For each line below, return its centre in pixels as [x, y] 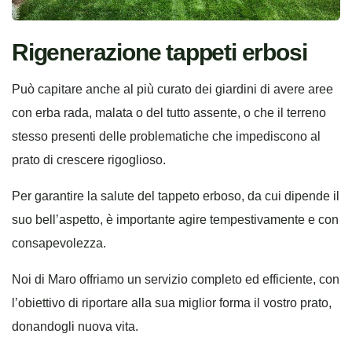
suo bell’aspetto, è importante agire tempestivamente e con [175, 220]
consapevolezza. [59, 244]
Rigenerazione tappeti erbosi [159, 53]
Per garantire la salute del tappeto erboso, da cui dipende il [176, 196]
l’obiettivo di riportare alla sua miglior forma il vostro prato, [172, 303]
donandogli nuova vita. [77, 327]
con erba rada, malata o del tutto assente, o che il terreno [169, 113]
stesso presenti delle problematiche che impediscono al [166, 137]
